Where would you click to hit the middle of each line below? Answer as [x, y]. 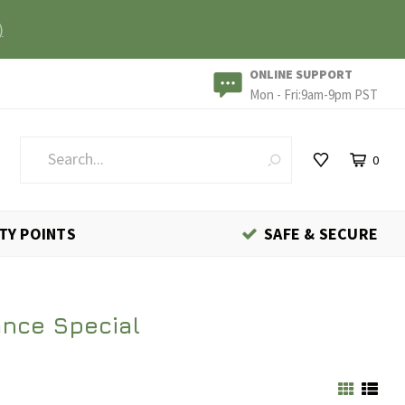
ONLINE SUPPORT [301, 74]
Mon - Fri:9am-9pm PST [314, 94]
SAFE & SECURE [321, 234]
